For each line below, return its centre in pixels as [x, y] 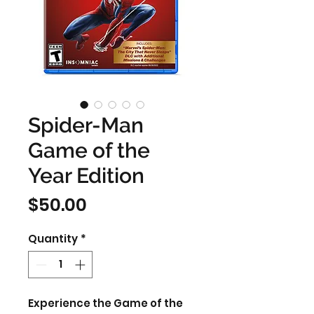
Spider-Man [86, 125]
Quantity [53, 239]
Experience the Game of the [105, 303]
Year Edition [86, 176]
